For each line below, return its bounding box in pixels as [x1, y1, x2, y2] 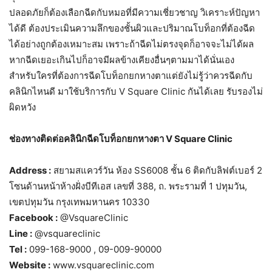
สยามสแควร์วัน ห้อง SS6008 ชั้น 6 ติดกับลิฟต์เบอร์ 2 [51, 164, 262, 176]
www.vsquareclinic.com [50, 259, 154, 271]
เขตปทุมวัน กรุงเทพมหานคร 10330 [9, 195, 149, 208]
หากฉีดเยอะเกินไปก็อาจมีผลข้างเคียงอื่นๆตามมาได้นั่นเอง [9, 53, 234, 66]
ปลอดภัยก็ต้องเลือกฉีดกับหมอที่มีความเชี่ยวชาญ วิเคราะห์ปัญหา [9, 6, 260, 18]
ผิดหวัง [9, 101, 36, 113]
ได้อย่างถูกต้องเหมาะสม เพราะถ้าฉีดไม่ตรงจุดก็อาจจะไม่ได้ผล [9, 38, 254, 50]
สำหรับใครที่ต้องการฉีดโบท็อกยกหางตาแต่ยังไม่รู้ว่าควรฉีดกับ [9, 69, 253, 81]
